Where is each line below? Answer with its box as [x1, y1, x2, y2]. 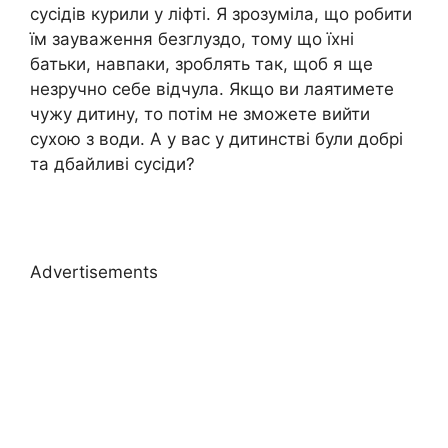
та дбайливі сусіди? [30, 154, 195, 175]
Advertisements [30, 261, 158, 282]
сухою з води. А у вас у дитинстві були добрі [30, 129, 403, 150]
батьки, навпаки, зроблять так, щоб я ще [30, 54, 373, 75]
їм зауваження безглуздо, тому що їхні [30, 29, 354, 50]
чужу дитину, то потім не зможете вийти [30, 104, 370, 125]
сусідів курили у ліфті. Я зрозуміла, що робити [30, 4, 412, 25]
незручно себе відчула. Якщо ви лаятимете [30, 79, 394, 100]
